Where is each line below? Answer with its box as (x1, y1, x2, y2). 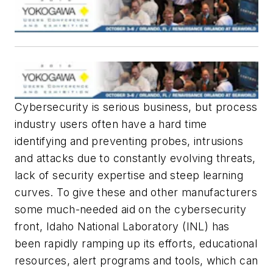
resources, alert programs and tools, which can (15, 254, 258, 268)
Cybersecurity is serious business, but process (15, 101, 258, 114)
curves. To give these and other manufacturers (15, 186, 257, 199)
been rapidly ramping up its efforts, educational (15, 237, 258, 250)
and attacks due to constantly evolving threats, (15, 152, 256, 165)
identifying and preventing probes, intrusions (15, 135, 243, 148)
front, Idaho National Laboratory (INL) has (15, 220, 230, 233)
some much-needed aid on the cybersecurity (15, 203, 247, 216)
